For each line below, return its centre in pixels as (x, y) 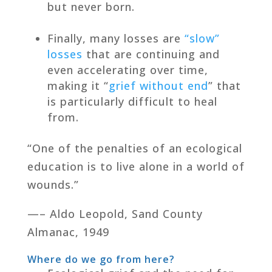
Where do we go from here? (101, 259)
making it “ (78, 85)
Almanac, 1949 (68, 232)
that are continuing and (151, 54)
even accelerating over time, (127, 70)
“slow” (202, 38)
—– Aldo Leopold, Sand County (115, 213)
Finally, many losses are (116, 38)
